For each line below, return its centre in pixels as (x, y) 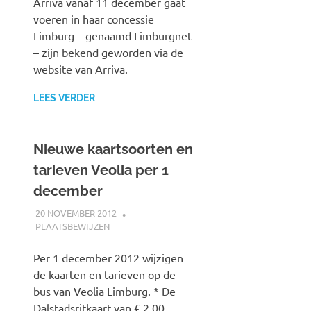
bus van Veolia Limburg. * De (104, 291)
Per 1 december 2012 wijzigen (108, 257)
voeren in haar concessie (94, 19)
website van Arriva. (81, 69)
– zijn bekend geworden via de (108, 52)
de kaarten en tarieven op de (104, 274)
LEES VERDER (64, 98)
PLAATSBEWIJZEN (72, 226)
